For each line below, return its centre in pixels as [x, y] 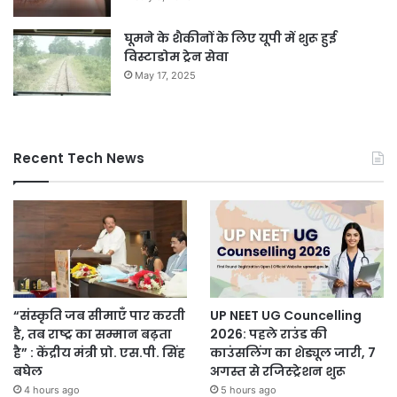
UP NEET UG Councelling [285, 316]
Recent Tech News [79, 158]
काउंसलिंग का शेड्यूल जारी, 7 [292, 353]
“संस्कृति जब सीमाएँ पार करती [99, 316]
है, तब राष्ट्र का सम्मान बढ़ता [93, 335]
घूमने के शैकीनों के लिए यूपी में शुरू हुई [230, 38]
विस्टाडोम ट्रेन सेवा [176, 56]
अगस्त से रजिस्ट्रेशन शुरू [277, 372]
